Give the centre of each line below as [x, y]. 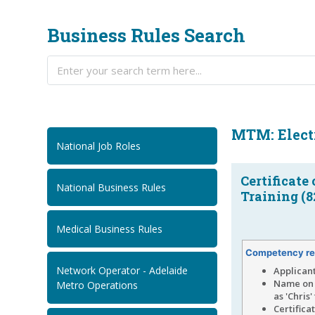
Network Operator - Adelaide [122, 271]
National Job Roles [99, 146]
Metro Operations [97, 285]
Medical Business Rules [110, 229]
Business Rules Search [147, 36]
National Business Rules [111, 188]
